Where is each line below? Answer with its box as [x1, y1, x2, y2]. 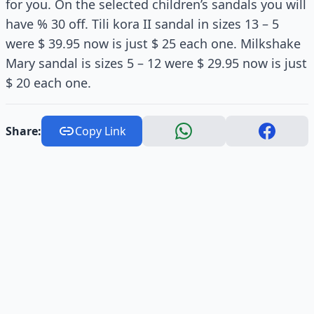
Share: [6, 123, 41, 139]
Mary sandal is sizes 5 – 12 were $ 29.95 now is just [6, 54, 307, 71]
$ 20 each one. [6, 74, 91, 91]
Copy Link [74, 123, 126, 139]
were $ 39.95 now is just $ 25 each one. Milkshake [6, 34, 301, 52]
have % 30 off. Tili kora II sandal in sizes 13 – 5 [6, 15, 279, 32]
